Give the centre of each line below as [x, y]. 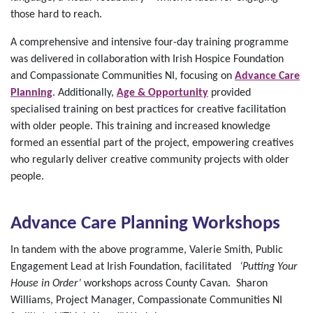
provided [230, 93]
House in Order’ [46, 283]
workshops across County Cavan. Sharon [174, 283]
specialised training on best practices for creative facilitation [148, 109]
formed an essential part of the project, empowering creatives [152, 143]
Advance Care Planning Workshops [147, 224]
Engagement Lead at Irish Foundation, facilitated [125, 267]
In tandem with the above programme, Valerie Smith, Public [147, 250]
